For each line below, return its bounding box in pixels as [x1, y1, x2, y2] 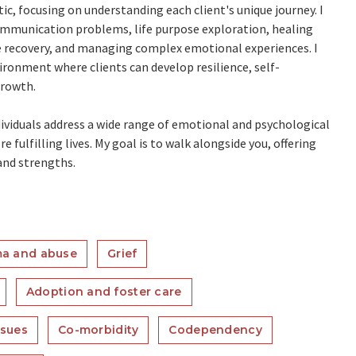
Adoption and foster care [25, 284, 182, 299]
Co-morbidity [58, 323, 139, 337]
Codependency [168, 323, 262, 337]
